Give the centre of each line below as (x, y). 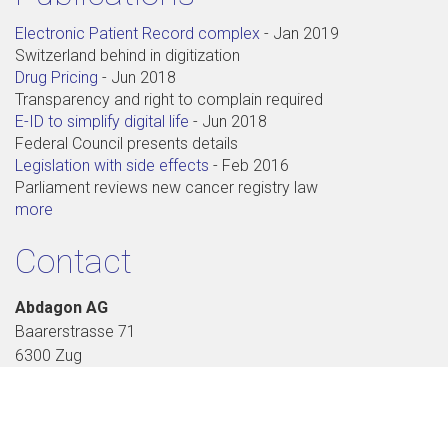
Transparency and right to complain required (169, 100)
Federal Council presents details (126, 144)
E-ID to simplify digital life (102, 122)
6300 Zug (48, 356)
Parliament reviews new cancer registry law (166, 188)
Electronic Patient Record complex (137, 34)
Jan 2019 (306, 34)
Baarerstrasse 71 (75, 332)
